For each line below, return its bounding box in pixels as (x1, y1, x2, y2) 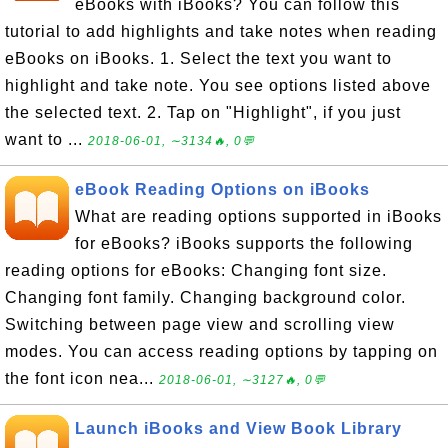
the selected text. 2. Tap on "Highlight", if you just (5, 104, 401, 121)
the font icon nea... (5, 370, 159, 387)
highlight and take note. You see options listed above (5, 77, 431, 94)
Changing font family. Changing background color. (5, 289, 406, 306)
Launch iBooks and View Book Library (75, 420, 402, 437)
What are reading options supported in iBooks (75, 208, 442, 225)
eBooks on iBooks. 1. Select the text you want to (5, 50, 392, 67)
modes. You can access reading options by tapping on (5, 343, 438, 360)
